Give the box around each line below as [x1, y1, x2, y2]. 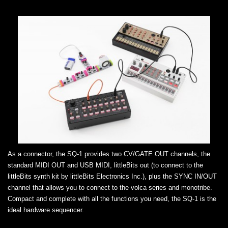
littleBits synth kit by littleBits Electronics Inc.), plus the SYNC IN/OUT [8, 172, 217, 180]
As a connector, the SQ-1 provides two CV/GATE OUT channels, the [8, 150, 210, 158]
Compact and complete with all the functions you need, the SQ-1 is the [8, 194, 216, 203]
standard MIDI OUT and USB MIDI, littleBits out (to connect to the [8, 161, 203, 169]
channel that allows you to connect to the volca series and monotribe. [8, 183, 212, 191]
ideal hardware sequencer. [8, 206, 84, 214]
